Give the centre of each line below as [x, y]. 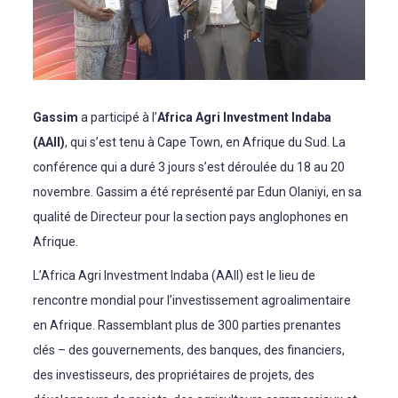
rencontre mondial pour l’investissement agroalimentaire [192, 301]
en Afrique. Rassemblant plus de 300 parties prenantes [187, 326]
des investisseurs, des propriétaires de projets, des [174, 375]
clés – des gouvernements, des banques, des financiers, [189, 350]
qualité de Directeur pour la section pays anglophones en [191, 217]
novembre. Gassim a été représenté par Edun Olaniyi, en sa [198, 192]
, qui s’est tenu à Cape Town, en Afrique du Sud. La [206, 143]
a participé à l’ [118, 118]
